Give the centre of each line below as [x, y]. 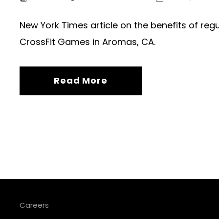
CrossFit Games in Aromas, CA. [88, 42]
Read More [81, 81]
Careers [34, 205]
